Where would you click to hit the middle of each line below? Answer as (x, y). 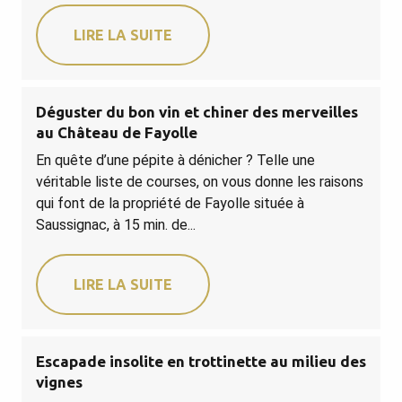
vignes (59, 381)
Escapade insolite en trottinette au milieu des (201, 361)
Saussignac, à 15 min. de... (116, 224)
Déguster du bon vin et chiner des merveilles (197, 111)
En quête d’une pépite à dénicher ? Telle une (175, 160)
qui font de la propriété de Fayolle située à (170, 203)
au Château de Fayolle (117, 132)
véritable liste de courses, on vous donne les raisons (200, 181)
